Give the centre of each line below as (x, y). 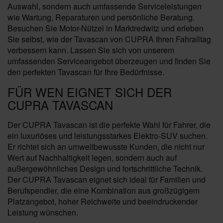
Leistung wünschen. (43, 212)
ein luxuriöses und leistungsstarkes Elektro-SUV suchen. (108, 136)
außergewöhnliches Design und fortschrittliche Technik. (105, 168)
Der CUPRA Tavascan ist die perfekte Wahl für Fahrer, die (109, 125)
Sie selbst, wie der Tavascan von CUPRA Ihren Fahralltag (109, 39)
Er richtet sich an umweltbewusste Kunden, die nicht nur (106, 147)
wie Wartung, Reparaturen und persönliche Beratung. (101, 17)
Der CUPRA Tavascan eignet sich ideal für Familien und (107, 179)
